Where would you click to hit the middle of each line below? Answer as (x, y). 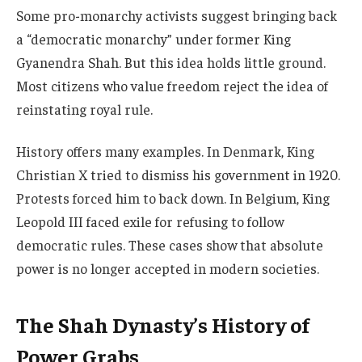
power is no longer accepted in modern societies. (168, 268)
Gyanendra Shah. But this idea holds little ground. (171, 63)
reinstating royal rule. (84, 109)
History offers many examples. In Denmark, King (165, 151)
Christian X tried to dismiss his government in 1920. (178, 174)
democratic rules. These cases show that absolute (170, 244)
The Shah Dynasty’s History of (163, 325)
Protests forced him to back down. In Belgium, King (173, 198)
